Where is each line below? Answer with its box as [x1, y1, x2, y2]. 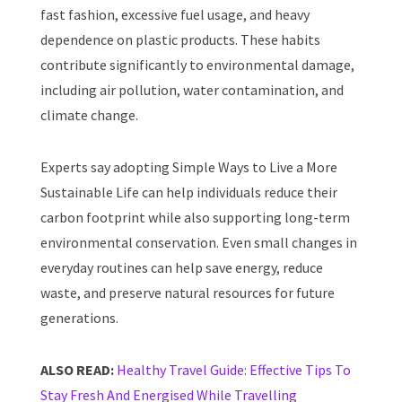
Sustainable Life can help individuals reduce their [40, 183, 337, 202]
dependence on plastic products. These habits [40, 31, 320, 49]
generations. [40, 309, 118, 328]
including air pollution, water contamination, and [40, 81, 344, 100]
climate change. [40, 106, 138, 125]
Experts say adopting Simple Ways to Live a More [40, 158, 337, 177]
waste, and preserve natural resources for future [40, 284, 335, 302]
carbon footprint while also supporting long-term [40, 208, 350, 227]
